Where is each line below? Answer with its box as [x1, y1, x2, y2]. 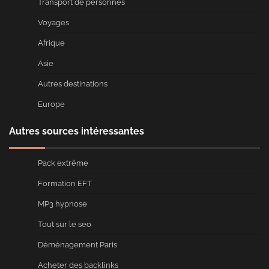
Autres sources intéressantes [9, 125, 144, 138]
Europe [38, 100, 65, 109]
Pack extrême [38, 159, 88, 168]
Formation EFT [38, 179, 92, 189]
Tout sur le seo [38, 220, 91, 229]
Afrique [38, 38, 65, 48]
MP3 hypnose [38, 199, 87, 209]
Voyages [38, 18, 69, 28]
